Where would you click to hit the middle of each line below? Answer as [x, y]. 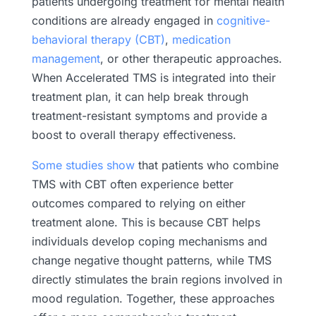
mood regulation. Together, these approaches [153, 298]
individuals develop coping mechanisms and [149, 241]
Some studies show [83, 165]
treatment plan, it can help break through [140, 96]
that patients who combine [206, 165]
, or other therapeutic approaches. [191, 58]
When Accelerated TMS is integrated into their [153, 77]
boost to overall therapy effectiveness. [134, 134]
